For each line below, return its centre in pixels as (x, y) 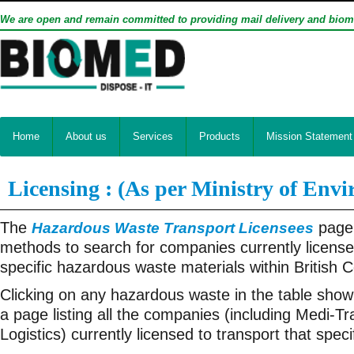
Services (153, 136)
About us (86, 136)
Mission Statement (309, 136)
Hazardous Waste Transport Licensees (173, 228)
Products (220, 136)
